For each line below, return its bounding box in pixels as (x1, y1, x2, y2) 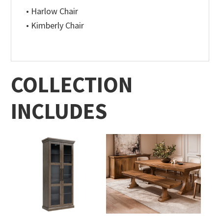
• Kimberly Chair (26, 20, 84, 31)
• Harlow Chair (26, 5, 79, 17)
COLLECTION (11, 71, 133, 99)
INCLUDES (11, 97, 108, 125)
